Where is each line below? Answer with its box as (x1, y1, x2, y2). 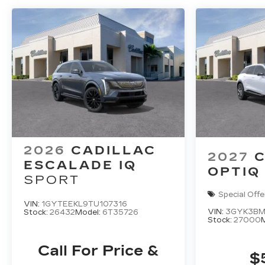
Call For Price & (37, 243, 159, 260)
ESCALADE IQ (24, 158, 137, 173)
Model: (75, 208, 102, 217)
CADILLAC (71, 143, 156, 158)
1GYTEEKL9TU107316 (41, 200, 127, 209)
